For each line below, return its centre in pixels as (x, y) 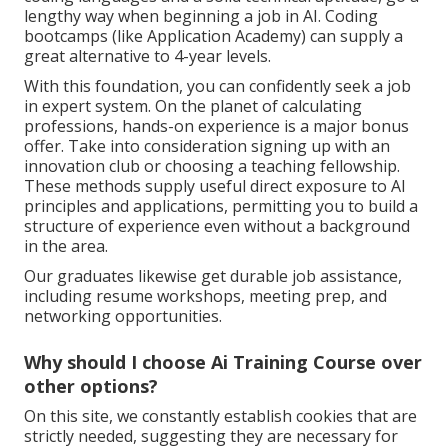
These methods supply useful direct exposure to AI (215, 186)
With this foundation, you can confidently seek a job (217, 86)
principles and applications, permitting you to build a (221, 206)
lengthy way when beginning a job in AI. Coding (201, 16)
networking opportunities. (123, 316)
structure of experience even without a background (217, 226)
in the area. (66, 246)
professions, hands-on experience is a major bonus (216, 126)
